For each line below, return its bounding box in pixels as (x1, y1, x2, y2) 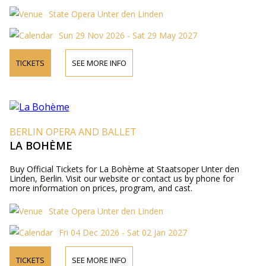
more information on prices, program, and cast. (9, 182, 192, 194)
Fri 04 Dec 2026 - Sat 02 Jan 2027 (58, 226, 187, 238)
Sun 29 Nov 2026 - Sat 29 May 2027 (58, 29, 197, 41)
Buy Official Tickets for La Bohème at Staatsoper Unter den (9, 163, 239, 175)
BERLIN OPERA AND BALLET (9, 125, 137, 138)
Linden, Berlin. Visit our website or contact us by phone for (9, 172, 234, 184)
